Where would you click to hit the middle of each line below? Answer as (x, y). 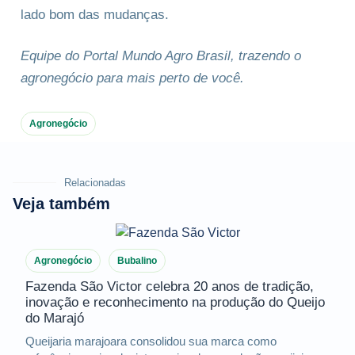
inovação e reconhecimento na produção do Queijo (175, 303)
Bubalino (137, 261)
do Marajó (55, 319)
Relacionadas (95, 182)
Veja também (61, 203)
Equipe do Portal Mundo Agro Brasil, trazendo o (161, 55)
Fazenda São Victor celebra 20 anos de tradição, (170, 287)
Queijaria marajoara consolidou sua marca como (151, 342)
